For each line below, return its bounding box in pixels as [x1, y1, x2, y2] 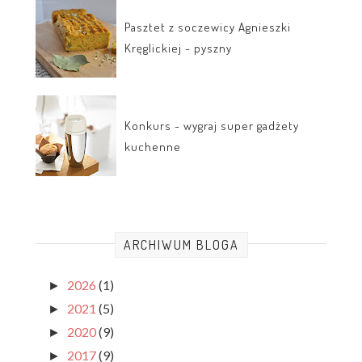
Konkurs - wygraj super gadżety [124, 117, 299, 133]
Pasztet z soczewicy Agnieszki [124, 19, 291, 35]
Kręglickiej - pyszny [124, 40, 232, 56]
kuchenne [124, 138, 181, 154]
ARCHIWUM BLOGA [123, 236, 239, 253]
